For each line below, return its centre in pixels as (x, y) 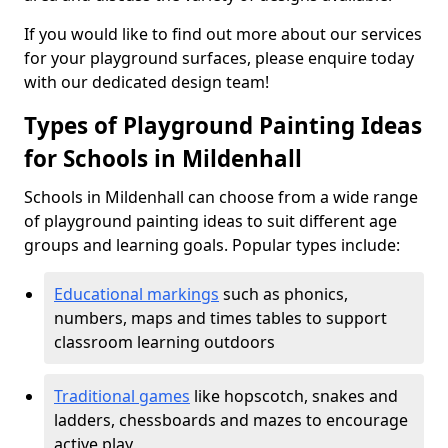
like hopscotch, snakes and (294, 396)
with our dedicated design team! (146, 82)
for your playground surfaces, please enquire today (219, 58)
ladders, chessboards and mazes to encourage (231, 420)
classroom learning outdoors (164, 342)
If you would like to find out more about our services (223, 34)
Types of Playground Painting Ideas (223, 125)
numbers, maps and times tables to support (220, 318)
